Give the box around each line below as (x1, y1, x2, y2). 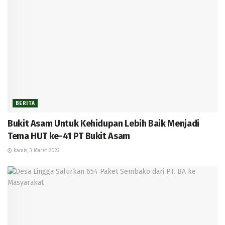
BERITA (16, 100, 35, 107)
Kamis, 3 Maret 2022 (12, 148, 60, 154)
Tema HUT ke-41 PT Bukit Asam (8, 131, 130, 142)
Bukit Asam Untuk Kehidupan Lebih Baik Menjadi (8, 118, 199, 130)
